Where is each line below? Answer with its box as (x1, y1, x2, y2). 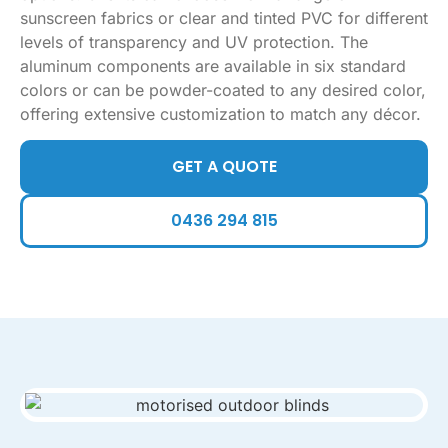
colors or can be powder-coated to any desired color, (20, 79, 426, 100)
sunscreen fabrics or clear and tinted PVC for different (20, 7, 428, 28)
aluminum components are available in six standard (20, 55, 406, 76)
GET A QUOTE (171, 155, 277, 179)
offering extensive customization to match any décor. (20, 103, 421, 124)
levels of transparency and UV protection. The (20, 31, 368, 52)
